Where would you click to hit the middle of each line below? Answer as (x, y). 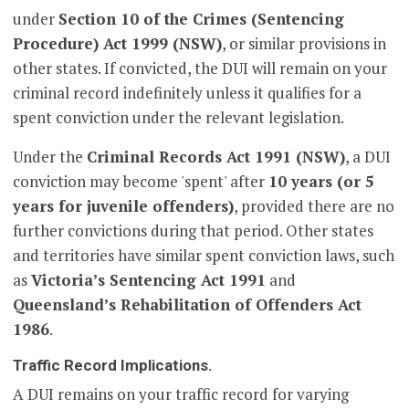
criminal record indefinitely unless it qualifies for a (188, 93)
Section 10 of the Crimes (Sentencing (202, 19)
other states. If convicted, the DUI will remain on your (200, 68)
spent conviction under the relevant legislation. (179, 118)
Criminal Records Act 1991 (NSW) (216, 157)
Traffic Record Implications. (113, 366)
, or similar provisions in (304, 44)
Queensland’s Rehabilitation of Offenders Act (188, 305)
